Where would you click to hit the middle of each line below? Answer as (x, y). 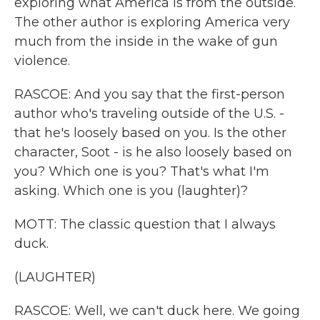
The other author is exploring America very (152, 22)
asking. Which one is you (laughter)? (131, 191)
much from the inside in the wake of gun (146, 41)
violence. (42, 61)
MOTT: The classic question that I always (145, 224)
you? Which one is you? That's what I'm (142, 171)
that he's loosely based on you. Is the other (150, 133)
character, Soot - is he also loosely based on (153, 152)
